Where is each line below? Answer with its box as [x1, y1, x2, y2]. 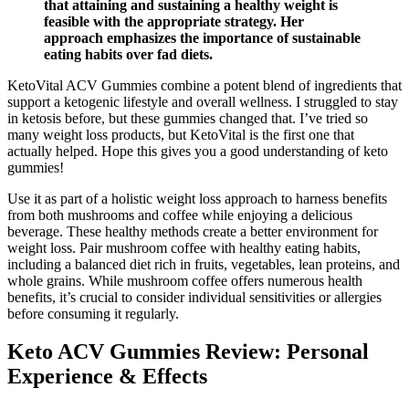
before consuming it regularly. [7, 305, 179, 321]
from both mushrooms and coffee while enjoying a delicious [7, 206, 352, 223]
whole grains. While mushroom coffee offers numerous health [7, 272, 362, 288]
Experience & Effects [7, 364, 207, 389]
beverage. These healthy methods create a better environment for [7, 223, 378, 239]
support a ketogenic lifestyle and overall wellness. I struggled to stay [7, 93, 398, 110]
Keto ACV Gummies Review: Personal [7, 340, 369, 364]
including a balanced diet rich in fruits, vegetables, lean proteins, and [7, 256, 400, 272]
